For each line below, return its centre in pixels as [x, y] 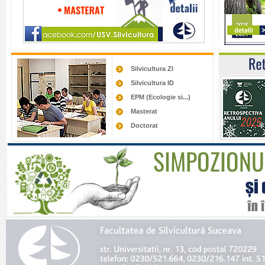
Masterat [144, 111]
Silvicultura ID [152, 83]
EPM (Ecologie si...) [160, 97]
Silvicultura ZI [152, 69]
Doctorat [144, 125]
